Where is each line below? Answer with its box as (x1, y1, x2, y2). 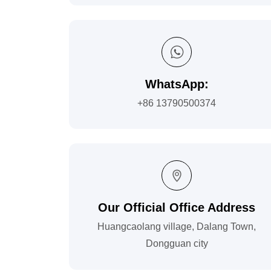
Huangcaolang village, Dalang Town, (97, 221, 256, 232)
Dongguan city (145, 238, 208, 249)
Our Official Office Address (98, 201, 255, 215)
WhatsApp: (145, 77, 209, 91)
